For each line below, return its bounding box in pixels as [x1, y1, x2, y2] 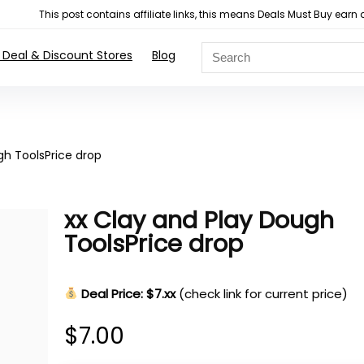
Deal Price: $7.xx [81, 284, 176, 302]
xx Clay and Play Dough [64, 203, 335, 236]
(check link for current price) [179, 284, 349, 302]
